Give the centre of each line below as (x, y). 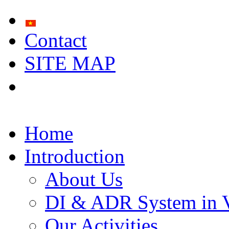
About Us (84, 179)
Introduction (75, 156)
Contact (56, 40)
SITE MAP (70, 63)
